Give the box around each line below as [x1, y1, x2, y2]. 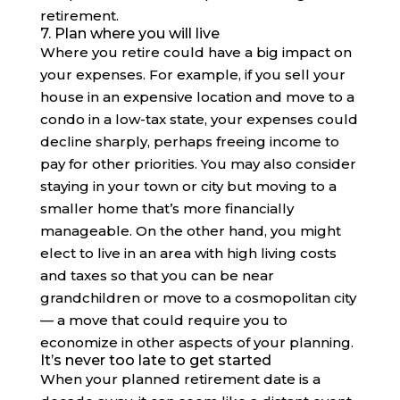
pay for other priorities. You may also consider [39, 155, 356, 173]
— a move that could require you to [39, 312, 287, 329]
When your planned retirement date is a [39, 371, 321, 388]
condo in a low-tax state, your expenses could [39, 111, 358, 129]
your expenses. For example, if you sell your [39, 66, 346, 84]
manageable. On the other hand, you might [39, 222, 341, 240]
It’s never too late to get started [39, 352, 271, 370]
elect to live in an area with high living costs [39, 245, 337, 262]
